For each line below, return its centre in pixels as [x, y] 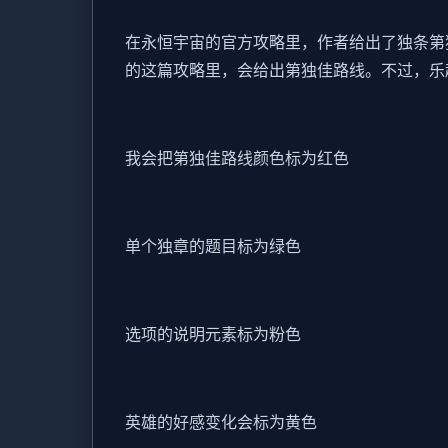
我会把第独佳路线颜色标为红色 [237, 158]
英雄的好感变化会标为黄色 [221, 422]
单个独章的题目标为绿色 [213, 246]
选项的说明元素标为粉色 [213, 334]
